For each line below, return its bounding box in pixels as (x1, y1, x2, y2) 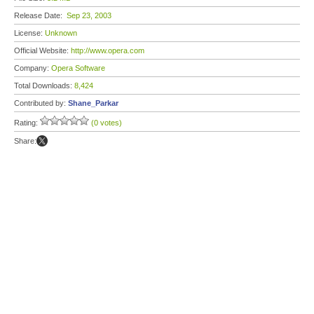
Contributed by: (14, 99, 68, 107)
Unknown (45, 29, 77, 37)
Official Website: (14, 46, 71, 55)
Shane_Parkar (68, 99, 118, 107)
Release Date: (14, 11, 67, 20)
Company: (14, 64, 51, 72)
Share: (14, 137, 36, 145)
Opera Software (51, 64, 105, 72)
